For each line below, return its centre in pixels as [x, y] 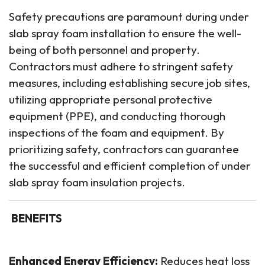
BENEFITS [35, 218]
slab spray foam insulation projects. [97, 182]
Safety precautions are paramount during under [129, 17]
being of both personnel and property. [104, 50]
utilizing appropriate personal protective [111, 99]
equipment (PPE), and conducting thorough [117, 116]
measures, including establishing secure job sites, [130, 83]
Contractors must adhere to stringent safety [121, 66]
